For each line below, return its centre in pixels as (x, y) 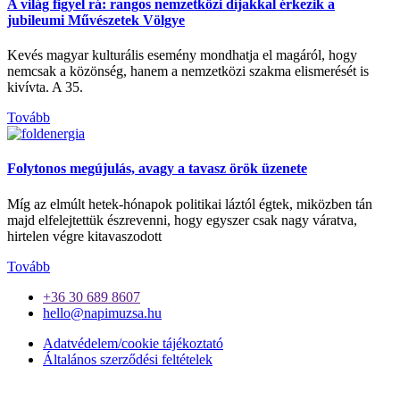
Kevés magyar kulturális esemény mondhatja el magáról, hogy (182, 55)
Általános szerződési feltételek (128, 359)
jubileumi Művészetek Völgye (96, 20)
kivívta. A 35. (45, 87)
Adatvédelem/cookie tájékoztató (133, 343)
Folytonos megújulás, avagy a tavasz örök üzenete (157, 169)
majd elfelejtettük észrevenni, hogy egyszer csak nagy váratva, (182, 220)
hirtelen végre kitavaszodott (84, 236)
